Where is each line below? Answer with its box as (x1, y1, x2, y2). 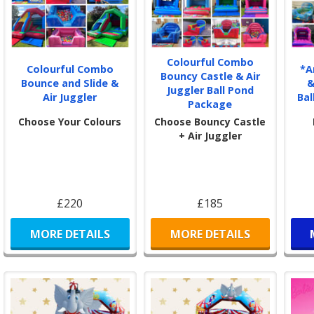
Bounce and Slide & (21, 76, 119, 90)
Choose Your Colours (18, 115, 122, 129)
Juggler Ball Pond (166, 83, 254, 97)
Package (188, 97, 233, 111)
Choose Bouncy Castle (154, 115, 266, 129)
